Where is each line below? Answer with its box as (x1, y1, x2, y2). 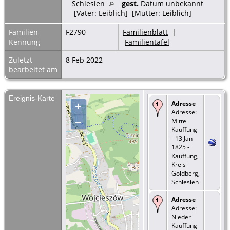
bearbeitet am (9, 64, 57, 74)
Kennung (9, 36, 40, 47)
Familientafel (125, 36, 169, 47)
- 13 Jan (171, 133, 193, 143)
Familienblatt (123, 27, 168, 37)
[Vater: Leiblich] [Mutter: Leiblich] (72, 8, 191, 18)
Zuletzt (9, 54, 32, 65)
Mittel (171, 116, 188, 125)
